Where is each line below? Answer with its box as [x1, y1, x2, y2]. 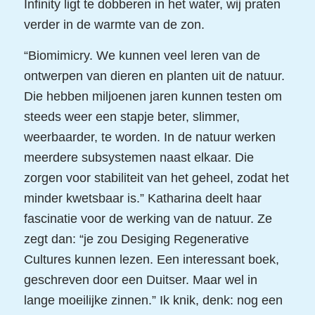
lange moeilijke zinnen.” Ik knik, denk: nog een [23, 292, 283, 307]
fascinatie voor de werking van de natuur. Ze [23, 211, 272, 226]
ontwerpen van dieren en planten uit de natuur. [23, 68, 285, 83]
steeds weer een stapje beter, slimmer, [23, 109, 240, 124]
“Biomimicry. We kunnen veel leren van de [23, 48, 260, 63]
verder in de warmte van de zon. [23, 17, 205, 32]
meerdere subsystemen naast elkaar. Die [23, 150, 254, 165]
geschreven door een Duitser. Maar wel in [23, 272, 257, 287]
